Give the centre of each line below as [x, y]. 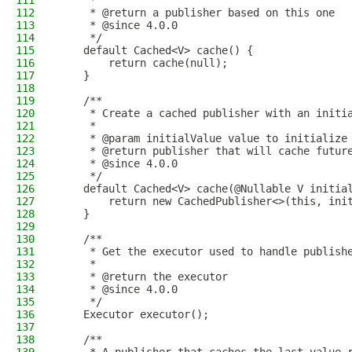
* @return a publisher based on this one [196, 13]
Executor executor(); [134, 314]
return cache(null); [143, 63]
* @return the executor [143, 277]
